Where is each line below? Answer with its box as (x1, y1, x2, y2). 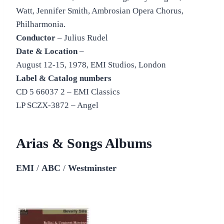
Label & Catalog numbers (16, 73, 111, 83)
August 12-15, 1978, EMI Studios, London (16, 59, 166, 69)
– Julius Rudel (55, 32, 108, 42)
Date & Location (16, 46, 77, 56)
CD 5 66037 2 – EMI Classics (16, 86, 120, 96)
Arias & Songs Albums (16, 135, 152, 151)
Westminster (68, 162, 116, 173)
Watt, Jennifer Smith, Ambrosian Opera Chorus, (16, 5, 183, 15)
